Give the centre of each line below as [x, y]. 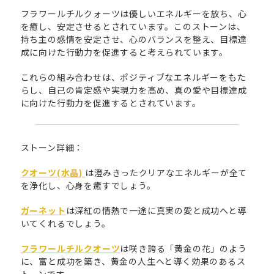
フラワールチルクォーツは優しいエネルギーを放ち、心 [134, 13]
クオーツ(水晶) [53, 173]
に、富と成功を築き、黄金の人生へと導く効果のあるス [133, 261]
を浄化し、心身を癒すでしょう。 [88, 186]
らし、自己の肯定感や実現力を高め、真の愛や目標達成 [134, 90]
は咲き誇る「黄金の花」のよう [183, 249]
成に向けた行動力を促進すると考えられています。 [124, 52]
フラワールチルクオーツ [70, 249]
